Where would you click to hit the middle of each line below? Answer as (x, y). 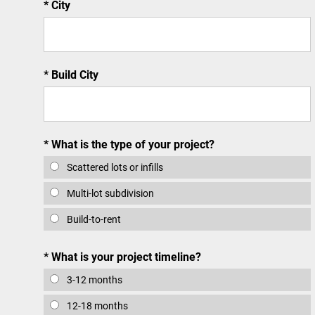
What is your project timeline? (125, 256)
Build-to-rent (93, 219)
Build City (73, 74)
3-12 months (94, 279)
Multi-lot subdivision (109, 193)
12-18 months (96, 306)
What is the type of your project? (131, 144)
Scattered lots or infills (114, 167)
